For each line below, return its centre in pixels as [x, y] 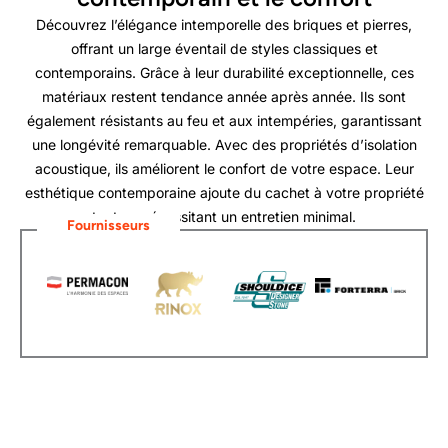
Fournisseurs [108, 225]
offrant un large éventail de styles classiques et [224, 48]
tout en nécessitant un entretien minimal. [224, 216]
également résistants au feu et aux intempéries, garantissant [224, 120]
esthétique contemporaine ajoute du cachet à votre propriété [224, 192]
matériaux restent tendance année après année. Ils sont [224, 96]
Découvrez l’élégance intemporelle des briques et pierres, [224, 24]
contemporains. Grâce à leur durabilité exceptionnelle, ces [224, 72]
